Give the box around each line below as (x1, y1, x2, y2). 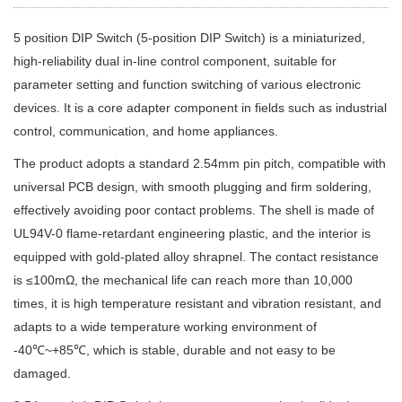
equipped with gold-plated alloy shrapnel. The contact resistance (13, 249, 379, 264)
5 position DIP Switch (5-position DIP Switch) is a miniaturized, (13, 31, 365, 45)
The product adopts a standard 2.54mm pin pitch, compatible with (13, 156, 386, 170)
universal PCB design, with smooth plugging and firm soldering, (13, 179, 371, 194)
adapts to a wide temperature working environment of (13, 319, 317, 334)
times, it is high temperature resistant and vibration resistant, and (13, 296, 381, 310)
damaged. (13, 366, 71, 380)
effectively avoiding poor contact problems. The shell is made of (13, 203, 374, 217)
